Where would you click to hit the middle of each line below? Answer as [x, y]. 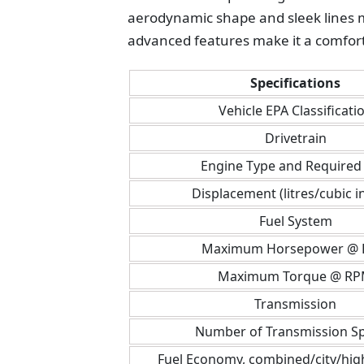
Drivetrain [295, 138]
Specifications [295, 83]
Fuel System [295, 221]
